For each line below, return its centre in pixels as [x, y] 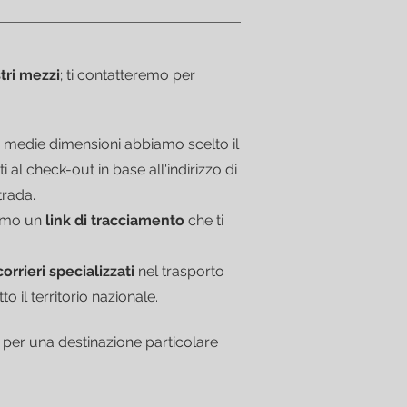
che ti [204, 220]
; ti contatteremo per [128, 74]
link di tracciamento [115, 220]
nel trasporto [179, 271]
